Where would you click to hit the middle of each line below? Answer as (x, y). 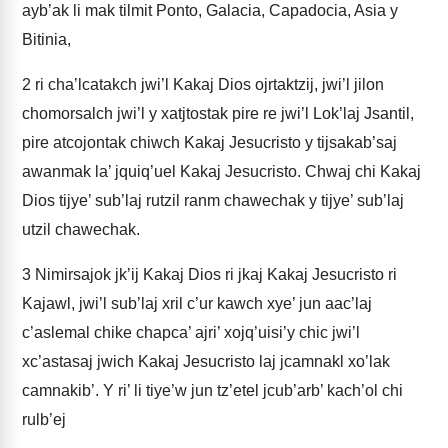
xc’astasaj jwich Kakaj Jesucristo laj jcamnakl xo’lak (206, 361)
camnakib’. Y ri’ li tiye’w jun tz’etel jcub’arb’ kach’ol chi (212, 390)
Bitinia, (46, 39)
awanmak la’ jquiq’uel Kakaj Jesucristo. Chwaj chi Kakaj (221, 171)
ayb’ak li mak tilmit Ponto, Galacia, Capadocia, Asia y (210, 10)
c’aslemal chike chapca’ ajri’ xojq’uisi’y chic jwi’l (191, 332)
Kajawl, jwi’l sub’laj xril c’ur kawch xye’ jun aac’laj (197, 303)
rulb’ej (44, 419)
